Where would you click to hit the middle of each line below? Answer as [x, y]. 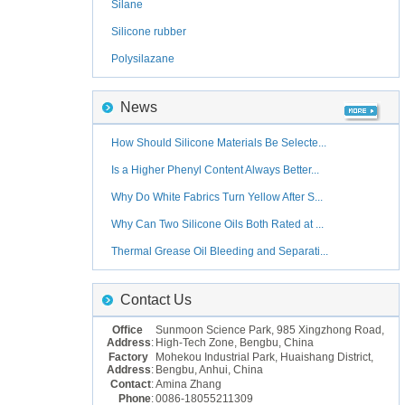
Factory [131, 357]
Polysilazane [143, 59]
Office [133, 330]
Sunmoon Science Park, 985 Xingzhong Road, [270, 330]
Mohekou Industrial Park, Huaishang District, [264, 357]
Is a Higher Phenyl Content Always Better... [215, 170]
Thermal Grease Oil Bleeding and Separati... [220, 251]
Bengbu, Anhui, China [209, 370]
